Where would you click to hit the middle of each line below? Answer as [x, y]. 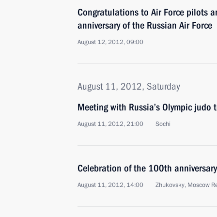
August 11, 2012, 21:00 [110, 124]
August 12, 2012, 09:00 [110, 42]
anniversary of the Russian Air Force [145, 25]
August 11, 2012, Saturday [129, 86]
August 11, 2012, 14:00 [110, 185]
